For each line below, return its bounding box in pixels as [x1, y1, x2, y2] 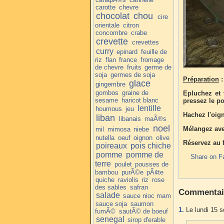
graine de [121, 88, 148, 96]
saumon [130, 199, 153, 207]
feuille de [140, 47, 167, 55]
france [119, 55, 137, 63]
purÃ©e [121, 168, 143, 176]
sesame [95, 96, 118, 104]
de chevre [95, 63, 123, 71]
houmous [95, 104, 122, 112]
